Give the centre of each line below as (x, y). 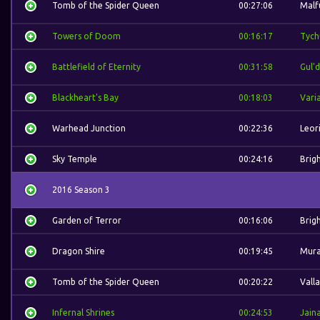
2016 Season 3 (81, 190)
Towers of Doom (86, 36)
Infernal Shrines (83, 312)
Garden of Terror (87, 220)
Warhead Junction (89, 128)
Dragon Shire (79, 251)
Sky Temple (75, 159)
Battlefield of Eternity (96, 67)
